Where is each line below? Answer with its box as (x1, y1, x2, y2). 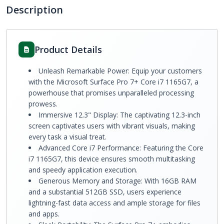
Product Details (34, 43, 102, 55)
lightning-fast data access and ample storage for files (28, 198, 200, 207)
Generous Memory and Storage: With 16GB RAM (38, 176, 196, 185)
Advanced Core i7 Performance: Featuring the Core (38, 143, 203, 152)
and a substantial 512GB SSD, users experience (28, 187, 181, 196)
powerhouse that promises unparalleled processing (28, 88, 194, 97)
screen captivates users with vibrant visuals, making (28, 121, 195, 130)
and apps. (28, 209, 59, 218)
